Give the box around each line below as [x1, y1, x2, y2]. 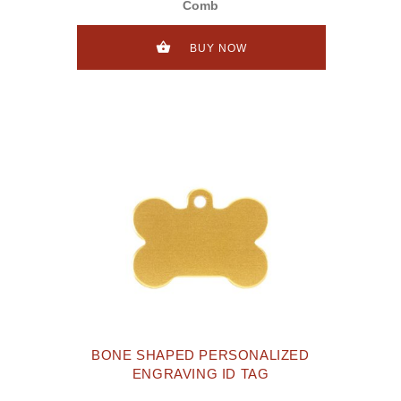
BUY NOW [185, 41, 251, 55]
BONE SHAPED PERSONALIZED [91, 347, 310, 363]
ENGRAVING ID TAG [132, 366, 269, 382]
